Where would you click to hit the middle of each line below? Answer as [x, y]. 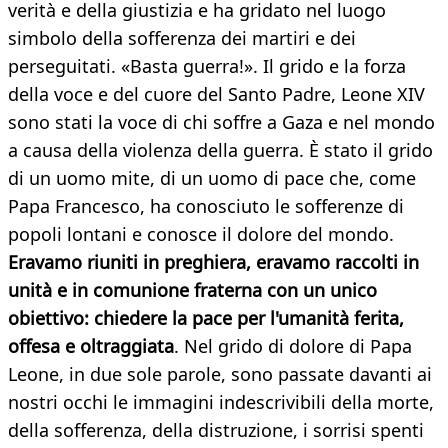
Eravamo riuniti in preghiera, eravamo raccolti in [213, 262]
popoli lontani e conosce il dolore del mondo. [201, 234]
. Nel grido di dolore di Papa [293, 346]
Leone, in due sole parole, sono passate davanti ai [220, 374]
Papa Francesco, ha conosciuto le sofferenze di [206, 206]
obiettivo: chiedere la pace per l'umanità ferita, [206, 318]
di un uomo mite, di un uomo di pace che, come [212, 178]
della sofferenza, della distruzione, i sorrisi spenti [216, 430]
